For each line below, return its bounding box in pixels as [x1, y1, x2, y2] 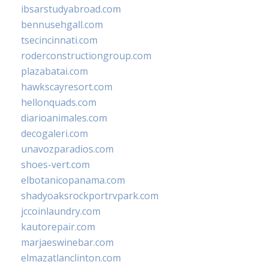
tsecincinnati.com [21, 33, 98, 47]
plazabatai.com [21, 65, 88, 78]
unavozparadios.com [21, 142, 114, 156]
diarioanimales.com [21, 111, 107, 125]
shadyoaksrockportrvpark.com [21, 189, 159, 203]
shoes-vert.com [21, 158, 90, 172]
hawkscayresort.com [21, 80, 112, 94]
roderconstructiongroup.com [21, 49, 151, 63]
